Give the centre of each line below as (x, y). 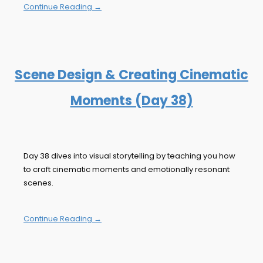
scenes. (38, 183)
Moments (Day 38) (131, 101)
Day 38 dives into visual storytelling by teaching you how (129, 156)
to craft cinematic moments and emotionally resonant (127, 170)
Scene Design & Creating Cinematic (131, 75)
